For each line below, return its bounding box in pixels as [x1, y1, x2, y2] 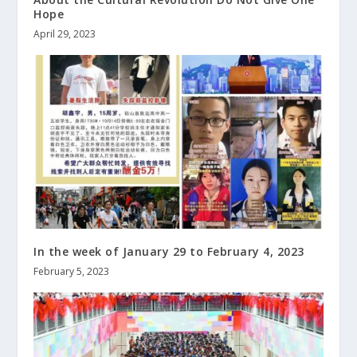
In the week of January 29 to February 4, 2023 [33, 244, 304, 260]
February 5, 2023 [33, 265, 110, 279]
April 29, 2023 [33, 27, 96, 41]
